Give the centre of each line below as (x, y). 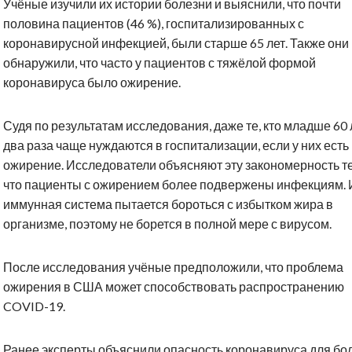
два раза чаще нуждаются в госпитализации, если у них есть (176, 145)
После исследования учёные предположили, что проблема (173, 267)
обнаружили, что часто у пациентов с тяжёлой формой (159, 63)
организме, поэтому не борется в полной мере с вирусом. (167, 224)
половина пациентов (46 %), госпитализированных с (154, 24)
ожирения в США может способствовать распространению (174, 287)
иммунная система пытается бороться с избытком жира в (168, 204)
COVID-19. (34, 306)
